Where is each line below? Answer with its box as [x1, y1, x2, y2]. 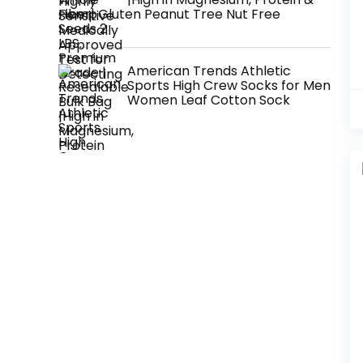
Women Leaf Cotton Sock [127, 91, 290, 109]
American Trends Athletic [127, 62, 291, 80]
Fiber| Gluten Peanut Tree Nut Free [58, 5, 280, 23]
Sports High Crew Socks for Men [127, 76, 331, 95]
